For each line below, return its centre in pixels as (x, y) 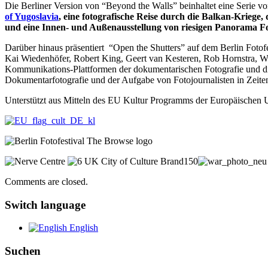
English (83, 228)
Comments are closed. (46, 181)
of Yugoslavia (32, 16)
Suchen (23, 251)
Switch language (45, 205)
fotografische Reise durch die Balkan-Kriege (171, 16)
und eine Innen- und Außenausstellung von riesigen (110, 27)
